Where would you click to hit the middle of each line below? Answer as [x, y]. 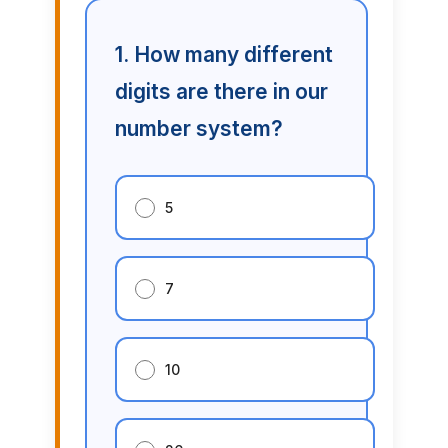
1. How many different [223, 55]
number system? [198, 129]
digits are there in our [221, 92]
